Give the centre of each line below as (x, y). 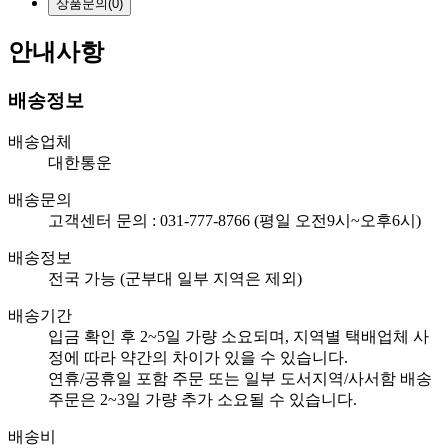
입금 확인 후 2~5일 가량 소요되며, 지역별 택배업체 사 (238, 337)
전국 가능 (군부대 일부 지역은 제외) (175, 279)
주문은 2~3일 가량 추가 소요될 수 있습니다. (202, 400)
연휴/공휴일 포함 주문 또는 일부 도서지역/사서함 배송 (240, 379)
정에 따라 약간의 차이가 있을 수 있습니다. (198, 358)
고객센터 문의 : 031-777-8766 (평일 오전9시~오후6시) (234, 221)
